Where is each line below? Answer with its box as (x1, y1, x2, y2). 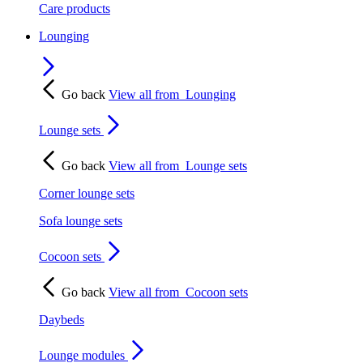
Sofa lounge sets (39, 213, 122, 228)
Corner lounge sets (39, 186, 135, 200)
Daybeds (39, 312, 84, 327)
